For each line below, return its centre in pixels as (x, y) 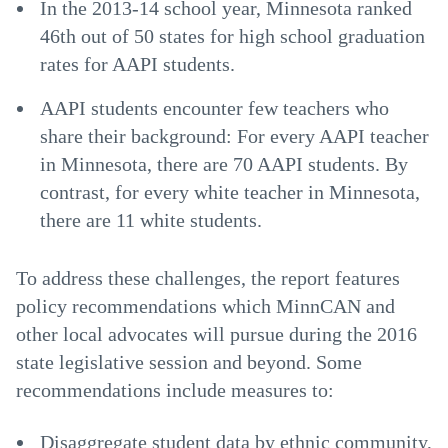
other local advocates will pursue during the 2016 (216, 334)
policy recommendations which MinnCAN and (205, 306)
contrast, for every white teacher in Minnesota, (230, 192)
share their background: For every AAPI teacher (234, 136)
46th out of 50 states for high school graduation (232, 36)
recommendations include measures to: (175, 390)
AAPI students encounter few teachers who (214, 108)
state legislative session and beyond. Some (189, 362)
